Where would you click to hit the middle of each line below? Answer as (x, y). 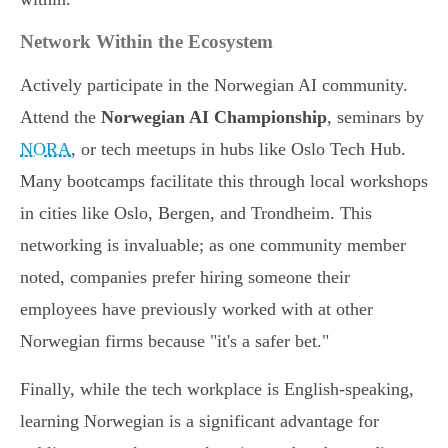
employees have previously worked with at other (196, 309)
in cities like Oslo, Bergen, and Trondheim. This (196, 213)
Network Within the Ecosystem (146, 42)
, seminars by (375, 117)
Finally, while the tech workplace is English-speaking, (217, 389)
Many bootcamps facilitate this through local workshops (224, 181)
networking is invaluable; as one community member (213, 245)
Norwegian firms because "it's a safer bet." (174, 341)
